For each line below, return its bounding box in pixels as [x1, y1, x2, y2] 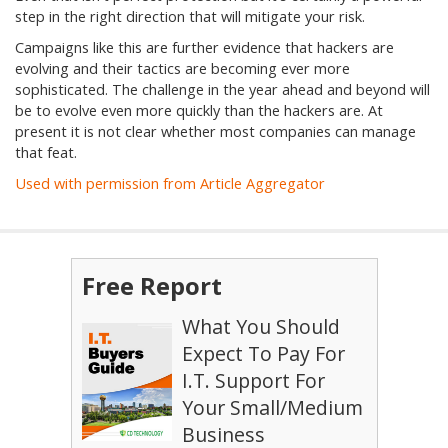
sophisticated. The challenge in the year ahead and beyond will [15, 80, 430, 99]
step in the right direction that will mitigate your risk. [15, 7, 365, 26]
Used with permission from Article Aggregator [15, 174, 325, 193]
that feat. [15, 143, 77, 162]
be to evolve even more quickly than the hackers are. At [15, 101, 383, 120]
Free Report [81, 269, 222, 302]
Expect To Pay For [181, 340, 345, 367]
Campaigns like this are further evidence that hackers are [15, 38, 394, 57]
